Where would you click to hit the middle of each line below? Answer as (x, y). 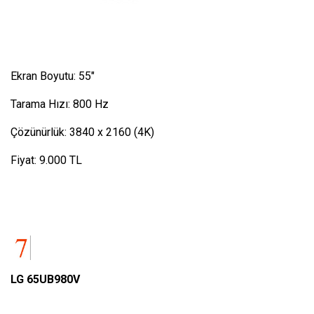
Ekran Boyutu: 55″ (53, 76)
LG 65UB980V (45, 280)
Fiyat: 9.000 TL (46, 160)
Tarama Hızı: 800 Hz (60, 104)
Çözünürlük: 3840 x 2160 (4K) (82, 132)
